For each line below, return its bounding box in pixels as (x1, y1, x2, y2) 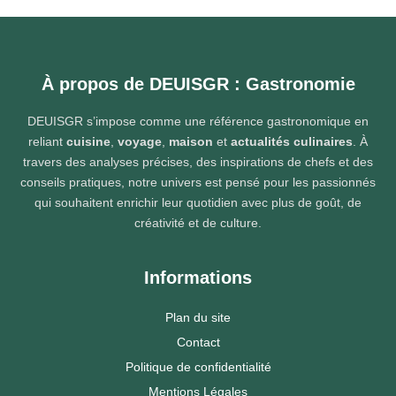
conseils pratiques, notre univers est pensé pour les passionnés (20, 175, 376, 190)
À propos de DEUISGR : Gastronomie (41, 74, 355, 95)
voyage (118, 134, 162, 149)
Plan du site (165, 310, 231, 325)
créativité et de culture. (134, 216, 262, 231)
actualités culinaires (231, 134, 353, 149)
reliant (28, 134, 66, 149)
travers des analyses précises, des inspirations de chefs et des (23, 155, 373, 170)
